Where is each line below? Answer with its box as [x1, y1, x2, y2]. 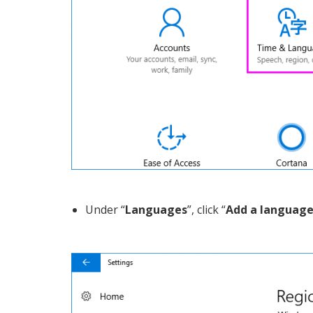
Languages [125, 202, 187, 218]
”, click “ [187, 202, 226, 218]
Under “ [85, 202, 125, 218]
